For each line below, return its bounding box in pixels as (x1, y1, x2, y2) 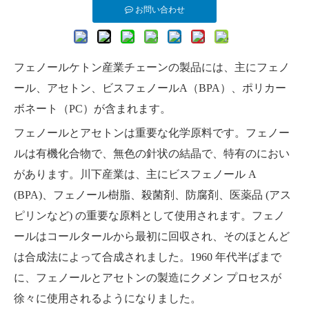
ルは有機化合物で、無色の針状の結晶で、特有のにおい (14, 148, 290, 160)
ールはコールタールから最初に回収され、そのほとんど (14, 230, 290, 243)
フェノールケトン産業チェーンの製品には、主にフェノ (14, 61, 290, 74)
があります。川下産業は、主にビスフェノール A (14, 168, 256, 181)
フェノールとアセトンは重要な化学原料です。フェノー (14, 127, 290, 139)
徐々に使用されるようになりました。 (14, 292, 201, 305)
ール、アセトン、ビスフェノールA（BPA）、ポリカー (14, 82, 286, 94)
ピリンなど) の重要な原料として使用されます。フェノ (14, 210, 285, 222)
